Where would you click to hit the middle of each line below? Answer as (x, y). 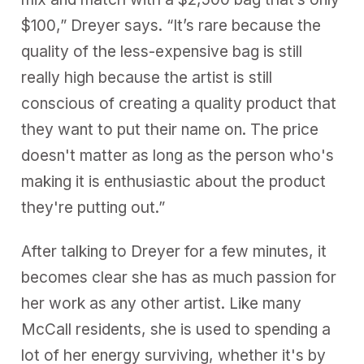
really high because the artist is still (147, 78)
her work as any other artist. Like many (162, 304)
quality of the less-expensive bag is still (162, 52)
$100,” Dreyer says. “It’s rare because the (171, 26)
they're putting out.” (93, 208)
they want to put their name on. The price (170, 130)
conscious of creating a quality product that (179, 104)
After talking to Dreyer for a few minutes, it (174, 252)
